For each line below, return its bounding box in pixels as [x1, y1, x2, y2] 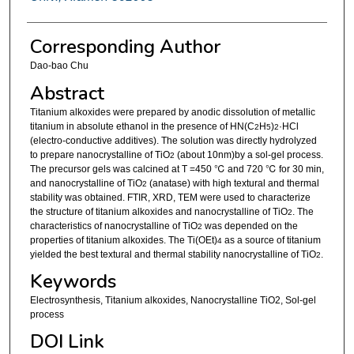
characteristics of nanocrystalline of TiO [29, 220, 198, 232]
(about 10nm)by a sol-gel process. [174, 149, 323, 160]
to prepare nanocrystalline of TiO [29, 149, 170, 160]
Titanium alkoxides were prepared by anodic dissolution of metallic [29, 106, 315, 118]
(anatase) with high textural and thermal [146, 177, 319, 189]
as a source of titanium [221, 234, 321, 246]
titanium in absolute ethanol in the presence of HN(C [29, 120, 254, 132]
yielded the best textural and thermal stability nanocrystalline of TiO [29, 248, 316, 260]
